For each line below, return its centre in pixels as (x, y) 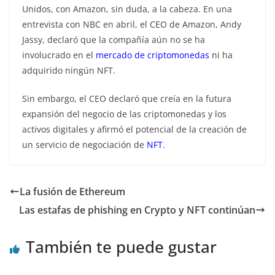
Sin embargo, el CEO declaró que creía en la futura (127, 99)
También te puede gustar (121, 247)
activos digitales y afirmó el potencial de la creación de (134, 130)
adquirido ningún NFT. (69, 71)
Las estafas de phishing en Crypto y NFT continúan (137, 210)
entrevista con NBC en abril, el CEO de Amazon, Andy (132, 25)
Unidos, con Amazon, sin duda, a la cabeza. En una (127, 9)
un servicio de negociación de (84, 145)
